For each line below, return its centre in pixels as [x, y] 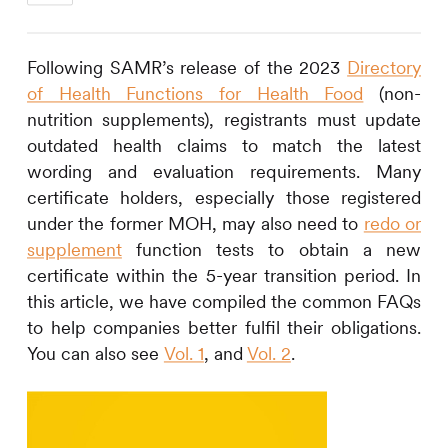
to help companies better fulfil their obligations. [224, 328]
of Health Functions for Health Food [195, 94]
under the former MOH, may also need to [195, 224]
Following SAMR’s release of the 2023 [187, 68]
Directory [384, 68]
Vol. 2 [268, 354]
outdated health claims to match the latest [224, 146]
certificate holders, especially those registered [224, 198]
